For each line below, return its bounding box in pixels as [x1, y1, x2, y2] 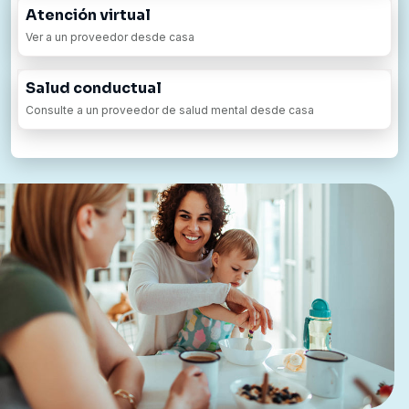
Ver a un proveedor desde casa [26, 29, 194, 44]
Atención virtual [26, 5, 151, 25]
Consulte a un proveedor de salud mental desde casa [26, 102, 314, 117]
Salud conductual [26, 78, 162, 98]
